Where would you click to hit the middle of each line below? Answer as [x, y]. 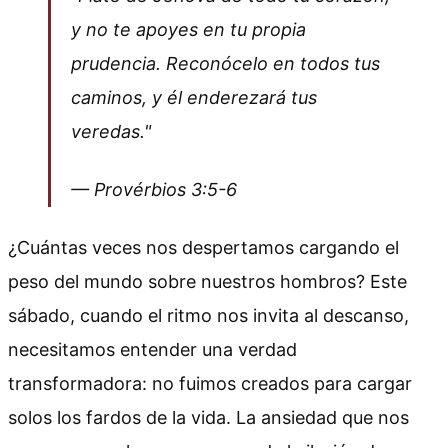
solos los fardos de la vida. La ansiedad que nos [208, 417]
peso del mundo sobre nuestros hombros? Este [207, 281]
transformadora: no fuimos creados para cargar [210, 383]
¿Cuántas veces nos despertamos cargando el [203, 247]
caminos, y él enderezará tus [194, 97]
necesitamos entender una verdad [152, 349]
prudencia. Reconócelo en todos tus [225, 63]
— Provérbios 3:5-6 [154, 189]
